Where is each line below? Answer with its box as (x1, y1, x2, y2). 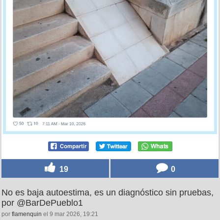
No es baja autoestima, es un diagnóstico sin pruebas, (1, 188, 214, 198)
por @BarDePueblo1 (1, 198, 83, 208)
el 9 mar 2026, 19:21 (42, 211, 98, 218)
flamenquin (12, 211, 42, 218)
